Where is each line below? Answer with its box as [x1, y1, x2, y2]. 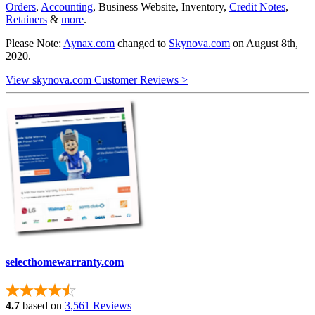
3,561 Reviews [65, 300, 131, 312]
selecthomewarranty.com [6, 256, 124, 269]
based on [20, 300, 62, 312]
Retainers [6, 13, 47, 25]
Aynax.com [63, 37, 115, 49]
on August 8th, [230, 37, 298, 49]
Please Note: [6, 37, 63, 49]
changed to [115, 37, 169, 49]
